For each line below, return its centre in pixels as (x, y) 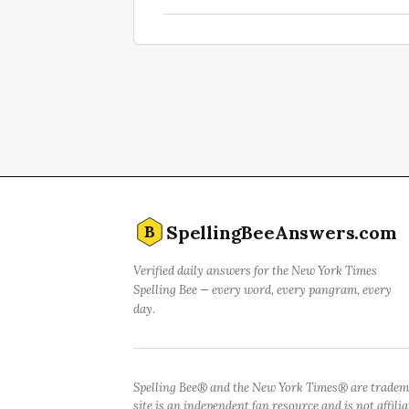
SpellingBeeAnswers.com (282, 232)
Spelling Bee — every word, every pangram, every (262, 290)
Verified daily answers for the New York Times (255, 271)
